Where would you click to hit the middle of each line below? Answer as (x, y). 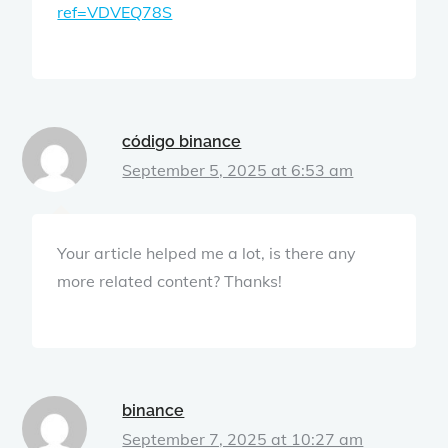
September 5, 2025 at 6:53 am (238, 169)
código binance (182, 141)
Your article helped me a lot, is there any (207, 252)
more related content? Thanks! (170, 280)
